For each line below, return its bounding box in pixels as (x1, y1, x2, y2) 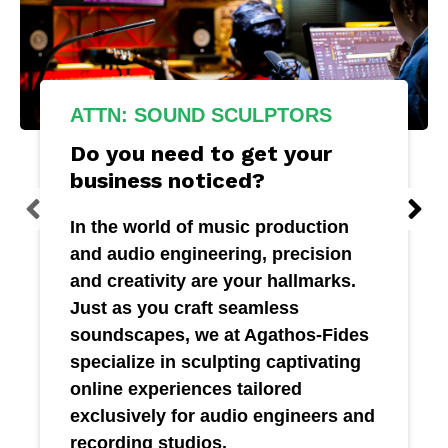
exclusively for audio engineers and (70, 406, 376, 427)
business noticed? (70, 168, 266, 194)
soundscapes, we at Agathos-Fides (70, 325, 370, 346)
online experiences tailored (70, 379, 303, 400)
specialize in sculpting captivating (70, 352, 362, 373)
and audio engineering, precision (70, 244, 353, 265)
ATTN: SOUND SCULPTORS (70, 104, 339, 127)
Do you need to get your (70, 141, 333, 167)
